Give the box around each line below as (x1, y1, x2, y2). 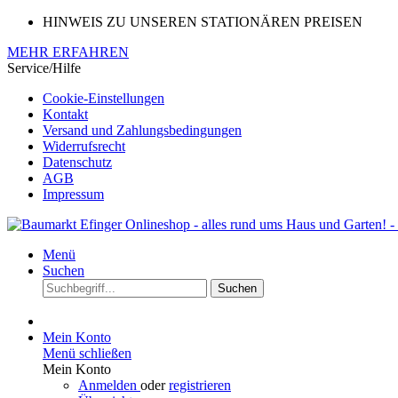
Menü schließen (43, 346, 131, 361)
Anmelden (78, 378, 140, 393)
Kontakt (43, 107, 88, 122)
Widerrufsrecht (43, 139, 125, 154)
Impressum (43, 187, 104, 202)
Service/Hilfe (7, 60, 81, 76)
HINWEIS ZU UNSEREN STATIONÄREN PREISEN (43, 14, 362, 29)
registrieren (169, 378, 231, 393)
